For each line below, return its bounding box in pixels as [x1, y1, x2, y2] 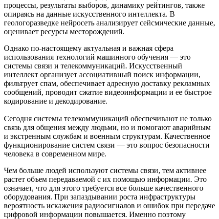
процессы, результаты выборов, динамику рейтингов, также [4, 1, 205, 10]
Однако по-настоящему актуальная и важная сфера [4, 44, 174, 53]
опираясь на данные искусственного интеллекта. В [4, 10, 175, 19]
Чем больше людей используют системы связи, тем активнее [4, 166, 206, 175]
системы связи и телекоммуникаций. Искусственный [4, 62, 182, 70]
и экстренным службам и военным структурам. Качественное [4, 132, 210, 141]
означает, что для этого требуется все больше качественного [4, 184, 203, 193]
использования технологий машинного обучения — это [4, 53, 191, 62]
